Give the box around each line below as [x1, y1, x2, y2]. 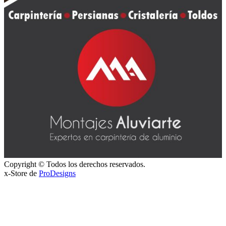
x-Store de [4, 169, 39, 178]
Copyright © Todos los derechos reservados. [4, 160, 145, 169]
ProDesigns [39, 169, 76, 178]
